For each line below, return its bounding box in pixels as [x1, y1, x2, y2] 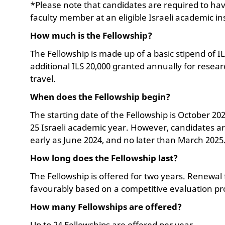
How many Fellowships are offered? [30, 200, 184, 212]
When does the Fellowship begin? [30, 90, 172, 102]
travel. [30, 72, 56, 84]
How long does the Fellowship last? [30, 152, 178, 164]
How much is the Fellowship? [30, 29, 154, 41]
